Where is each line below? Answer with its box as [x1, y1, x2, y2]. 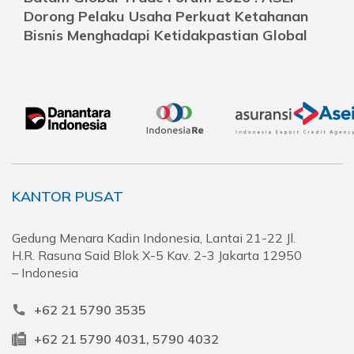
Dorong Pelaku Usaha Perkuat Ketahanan [24, 6, 308, 25]
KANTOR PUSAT [12, 186, 123, 205]
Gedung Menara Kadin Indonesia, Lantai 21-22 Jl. [12, 229, 296, 246]
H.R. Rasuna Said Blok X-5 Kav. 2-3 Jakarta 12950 [12, 247, 302, 263]
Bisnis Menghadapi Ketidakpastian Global [24, 25, 307, 44]
